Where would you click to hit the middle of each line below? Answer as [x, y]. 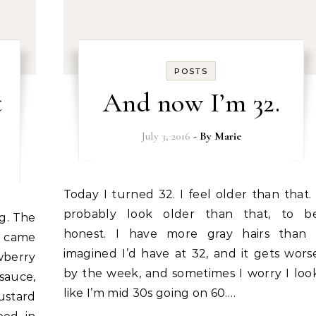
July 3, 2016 [166, 136]
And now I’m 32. [191, 103]
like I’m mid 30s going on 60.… [150, 293]
